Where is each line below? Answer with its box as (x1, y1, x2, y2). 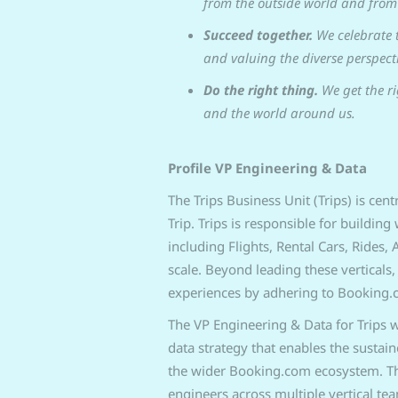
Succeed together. (203, 26, 316, 44)
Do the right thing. (203, 81, 322, 99)
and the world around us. (203, 104, 355, 122)
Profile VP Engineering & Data (167, 159, 367, 177)
